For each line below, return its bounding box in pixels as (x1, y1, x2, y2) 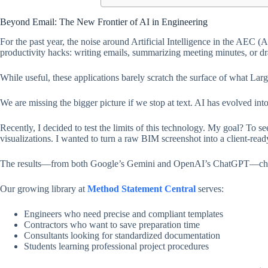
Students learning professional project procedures (24, 240, 209, 251)
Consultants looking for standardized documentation (24, 230, 220, 240)
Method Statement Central (87, 183, 196, 194)
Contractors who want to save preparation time (24, 219, 200, 230)
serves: (196, 183, 224, 194)
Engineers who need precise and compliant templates (24, 208, 223, 219)
